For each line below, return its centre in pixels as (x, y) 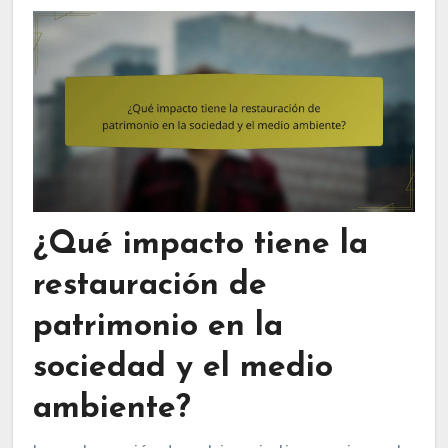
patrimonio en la (157, 326)
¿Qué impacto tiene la (200, 244)
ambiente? (111, 408)
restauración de (149, 285)
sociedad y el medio (182, 367)
